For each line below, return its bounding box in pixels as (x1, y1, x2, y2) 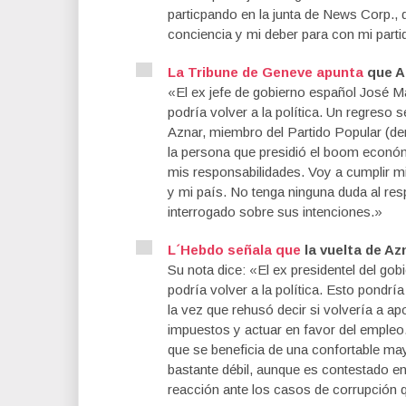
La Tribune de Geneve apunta (168, 64, 363, 81)
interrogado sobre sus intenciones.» (168, 204, 382, 220)
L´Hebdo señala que (168, 242, 301, 258)
